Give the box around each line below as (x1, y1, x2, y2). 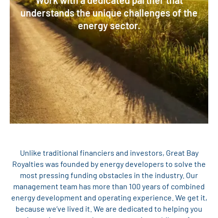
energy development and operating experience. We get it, (11, 193, 207, 202)
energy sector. (78, 19, 140, 32)
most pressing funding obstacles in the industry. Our (20, 170, 198, 180)
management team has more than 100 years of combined (13, 182, 205, 191)
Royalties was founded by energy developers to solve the (12, 159, 206, 169)
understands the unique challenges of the (20, 7, 198, 19)
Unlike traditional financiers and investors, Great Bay (19, 148, 199, 158)
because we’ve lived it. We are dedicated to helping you (16, 204, 202, 214)
